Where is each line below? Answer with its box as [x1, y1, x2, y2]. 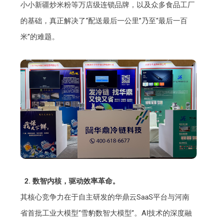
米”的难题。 [20, 32, 60, 42]
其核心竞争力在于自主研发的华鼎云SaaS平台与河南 [20, 192, 190, 201]
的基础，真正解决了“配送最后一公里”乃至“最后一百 [20, 16, 188, 26]
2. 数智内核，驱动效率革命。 [24, 176, 120, 186]
